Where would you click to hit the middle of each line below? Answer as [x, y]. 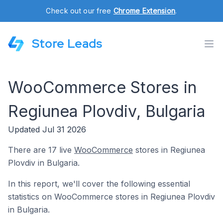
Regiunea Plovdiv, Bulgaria [107, 111]
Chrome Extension [144, 11]
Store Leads [67, 44]
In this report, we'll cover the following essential [99, 184]
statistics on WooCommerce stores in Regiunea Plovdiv [111, 197]
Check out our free [80, 11]
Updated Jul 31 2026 [47, 129]
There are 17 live [41, 150]
